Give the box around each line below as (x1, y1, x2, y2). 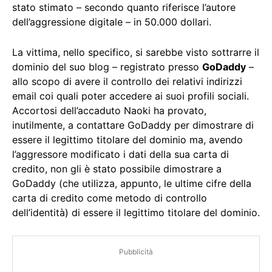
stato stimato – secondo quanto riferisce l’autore (12, 1, 236, 14)
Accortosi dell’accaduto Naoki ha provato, (12, 104, 206, 117)
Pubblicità (119, 247, 153, 257)
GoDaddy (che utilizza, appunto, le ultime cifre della (12, 177, 251, 190)
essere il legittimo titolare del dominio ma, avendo (12, 134, 243, 146)
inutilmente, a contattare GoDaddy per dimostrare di (12, 119, 254, 132)
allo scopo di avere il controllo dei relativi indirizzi (12, 75, 242, 88)
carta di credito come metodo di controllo (12, 192, 207, 205)
